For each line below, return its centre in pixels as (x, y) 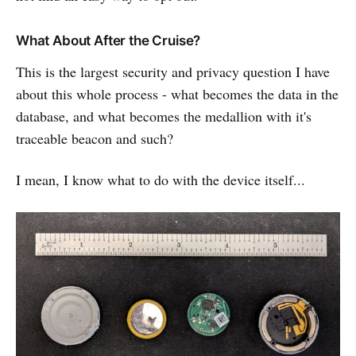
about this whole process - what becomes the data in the (177, 93)
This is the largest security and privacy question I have (173, 71)
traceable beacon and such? (95, 138)
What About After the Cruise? (108, 40)
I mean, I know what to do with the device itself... (161, 179)
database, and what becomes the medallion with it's (164, 116)
